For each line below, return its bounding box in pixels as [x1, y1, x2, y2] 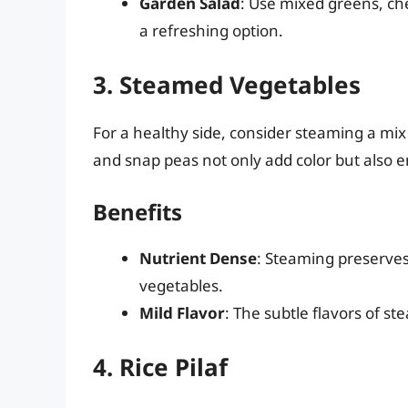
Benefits [93, 197, 182, 228]
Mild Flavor [139, 302, 225, 324]
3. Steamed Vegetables [93, 67, 361, 101]
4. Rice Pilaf [93, 350, 228, 383]
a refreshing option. [139, 20, 283, 42]
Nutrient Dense [139, 248, 257, 270]
